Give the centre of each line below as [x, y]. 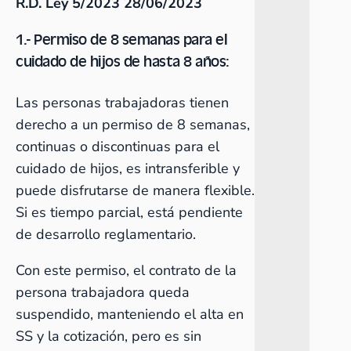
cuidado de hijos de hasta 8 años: [123, 61]
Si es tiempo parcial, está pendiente [129, 212]
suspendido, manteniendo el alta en [130, 314]
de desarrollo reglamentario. [106, 234]
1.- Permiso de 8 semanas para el [121, 39]
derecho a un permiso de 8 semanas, [133, 125]
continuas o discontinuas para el [118, 147]
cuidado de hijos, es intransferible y [128, 168]
